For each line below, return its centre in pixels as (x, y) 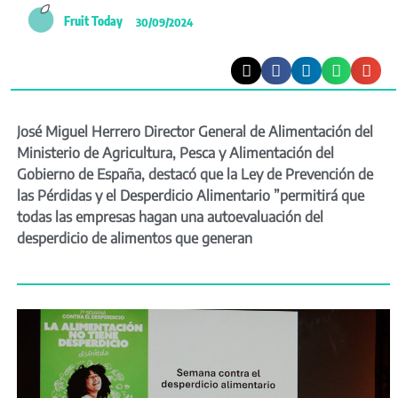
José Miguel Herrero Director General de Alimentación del (195, 132)
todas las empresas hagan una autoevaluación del (170, 217)
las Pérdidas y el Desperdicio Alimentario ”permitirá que (191, 196)
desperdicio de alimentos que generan (135, 239)
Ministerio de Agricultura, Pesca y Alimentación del (175, 153)
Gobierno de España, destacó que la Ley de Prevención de (195, 175)
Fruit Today (93, 21)
